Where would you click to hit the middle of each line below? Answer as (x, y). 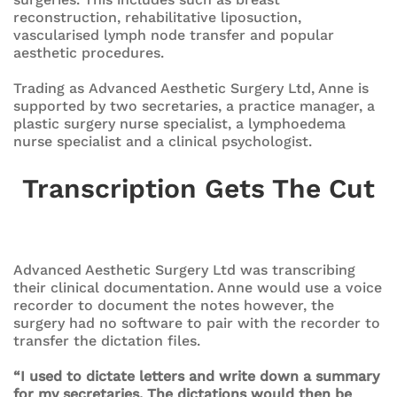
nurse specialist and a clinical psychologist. (163, 141)
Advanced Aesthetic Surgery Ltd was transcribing (184, 269)
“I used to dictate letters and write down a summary (196, 376)
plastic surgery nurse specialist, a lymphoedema (179, 123)
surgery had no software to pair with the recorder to (197, 323)
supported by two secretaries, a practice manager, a (194, 105)
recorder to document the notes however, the (174, 305)
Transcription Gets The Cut (198, 188)
